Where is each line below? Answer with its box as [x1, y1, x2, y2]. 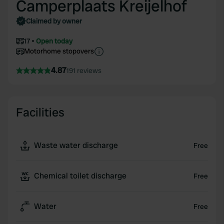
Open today [36, 36, 72, 45]
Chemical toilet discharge [34, 170, 126, 181]
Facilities [16, 104, 64, 120]
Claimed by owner [26, 16, 82, 25]
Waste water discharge [34, 140, 118, 150]
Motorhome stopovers [24, 46, 94, 55]
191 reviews [66, 66, 101, 75]
